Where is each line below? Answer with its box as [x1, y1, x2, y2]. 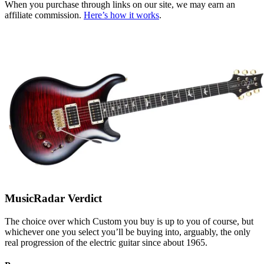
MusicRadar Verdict [5, 192, 102, 204]
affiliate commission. [5, 10, 84, 21]
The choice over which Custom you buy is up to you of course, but [5, 216, 253, 226]
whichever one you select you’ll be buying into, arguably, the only [5, 226, 250, 237]
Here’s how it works [84, 10, 159, 21]
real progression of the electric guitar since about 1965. [5, 237, 207, 247]
